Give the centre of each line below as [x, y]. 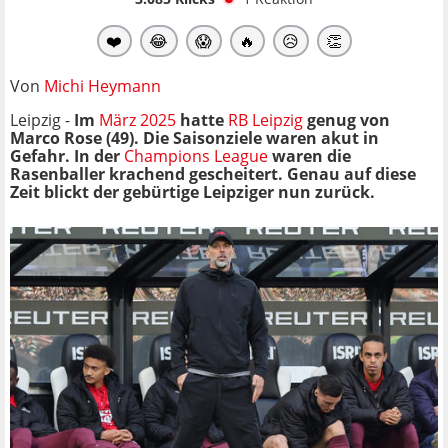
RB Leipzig [265, 119]
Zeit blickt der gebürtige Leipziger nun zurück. [192, 191]
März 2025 [137, 119]
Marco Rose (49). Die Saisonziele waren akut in [194, 137]
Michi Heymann [102, 85]
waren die [309, 155]
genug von [346, 119]
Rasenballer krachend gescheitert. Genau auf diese [213, 173]
